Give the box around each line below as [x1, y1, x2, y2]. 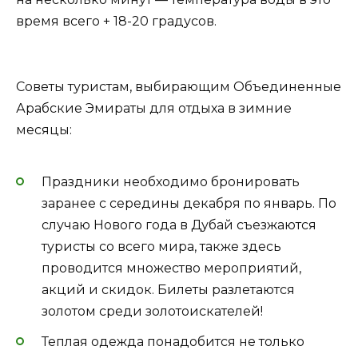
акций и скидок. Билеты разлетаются [42, 281, 295, 297]
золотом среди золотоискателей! [42, 303, 263, 319]
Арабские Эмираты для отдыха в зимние [16, 100, 292, 116]
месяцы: [16, 121, 72, 137]
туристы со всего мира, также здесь [42, 238, 281, 254]
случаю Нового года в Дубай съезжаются [42, 217, 316, 233]
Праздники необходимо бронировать [42, 173, 300, 189]
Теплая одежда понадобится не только [42, 334, 304, 350]
